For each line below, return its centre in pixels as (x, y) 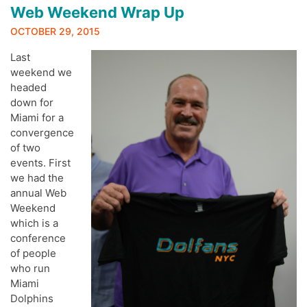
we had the (37, 178)
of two (25, 148)
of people (33, 254)
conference (38, 238)
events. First (40, 163)
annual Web (38, 193)
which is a (34, 223)
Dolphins (32, 299)
